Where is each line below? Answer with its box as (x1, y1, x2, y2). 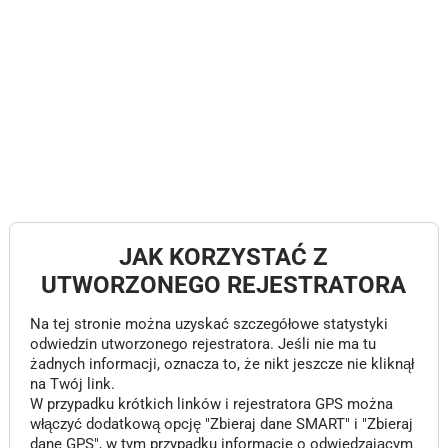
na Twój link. (29, 375, 115, 393)
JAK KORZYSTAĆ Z (119, 243, 329, 271)
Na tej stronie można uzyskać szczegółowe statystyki (29, 315, 388, 333)
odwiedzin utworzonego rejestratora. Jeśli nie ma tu (29, 335, 376, 353)
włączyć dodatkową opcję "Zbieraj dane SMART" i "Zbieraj (29, 415, 413, 433)
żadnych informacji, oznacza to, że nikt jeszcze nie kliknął (29, 355, 414, 373)
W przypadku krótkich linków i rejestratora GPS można (29, 395, 393, 413)
